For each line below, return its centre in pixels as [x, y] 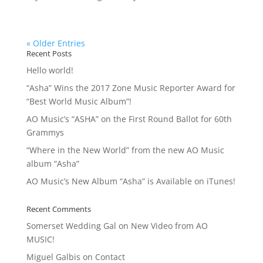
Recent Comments [58, 209]
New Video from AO [169, 226]
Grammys [45, 132]
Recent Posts [49, 53]
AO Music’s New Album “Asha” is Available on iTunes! [131, 181]
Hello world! [50, 70]
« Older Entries [55, 43]
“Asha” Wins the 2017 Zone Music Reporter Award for [131, 88]
